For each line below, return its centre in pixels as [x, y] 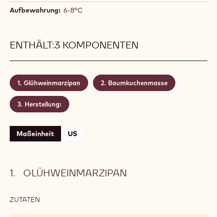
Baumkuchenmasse [138, 83]
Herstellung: [43, 104]
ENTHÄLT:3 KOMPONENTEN [74, 45]
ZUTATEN [25, 199]
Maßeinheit [35, 133]
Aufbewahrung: [35, 10]
